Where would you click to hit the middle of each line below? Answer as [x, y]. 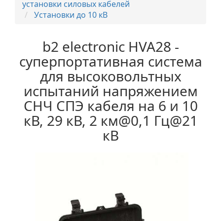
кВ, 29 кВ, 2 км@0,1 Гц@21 [110, 121]
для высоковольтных [110, 76]
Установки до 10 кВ [70, 15]
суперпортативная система [110, 61]
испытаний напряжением [110, 91]
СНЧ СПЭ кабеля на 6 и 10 [110, 106]
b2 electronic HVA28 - [110, 47]
